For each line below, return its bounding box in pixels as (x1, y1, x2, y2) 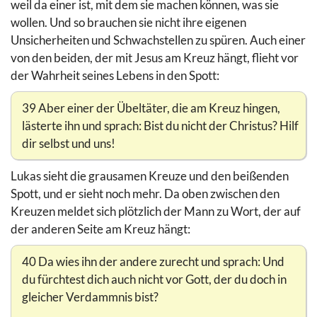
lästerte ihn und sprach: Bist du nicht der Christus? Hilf (22, 117, 299, 133)
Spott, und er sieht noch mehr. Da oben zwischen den (11, 185, 279, 201)
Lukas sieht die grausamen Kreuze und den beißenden (11, 168, 289, 183)
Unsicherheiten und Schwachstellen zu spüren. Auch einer (11, 32, 306, 47)
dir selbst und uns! (22, 135, 115, 151)
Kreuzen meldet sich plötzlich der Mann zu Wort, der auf (11, 203, 301, 219)
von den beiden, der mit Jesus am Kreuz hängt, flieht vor (11, 50, 299, 65)
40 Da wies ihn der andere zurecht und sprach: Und (22, 253, 284, 269)
